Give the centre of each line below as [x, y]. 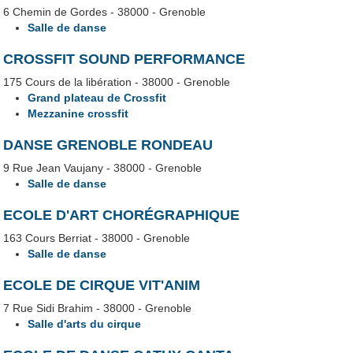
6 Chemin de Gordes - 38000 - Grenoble [105, 12]
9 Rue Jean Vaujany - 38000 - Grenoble [103, 168]
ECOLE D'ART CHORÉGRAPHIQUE [122, 216]
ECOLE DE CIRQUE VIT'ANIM [102, 286]
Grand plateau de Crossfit [97, 98]
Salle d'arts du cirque [85, 324]
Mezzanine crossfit [78, 114]
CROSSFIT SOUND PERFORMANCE [124, 59]
